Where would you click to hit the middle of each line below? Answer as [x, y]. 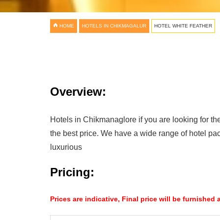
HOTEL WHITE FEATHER [183, 26]
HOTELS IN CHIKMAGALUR [114, 26]
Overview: [78, 92]
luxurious [66, 147]
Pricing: [72, 172]
